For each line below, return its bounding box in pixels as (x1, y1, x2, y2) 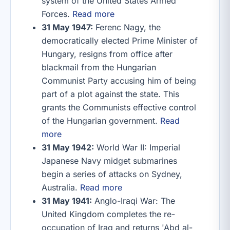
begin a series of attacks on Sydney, (42, 169, 182, 179)
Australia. (42, 182, 80, 193)
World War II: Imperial (94, 142, 180, 152)
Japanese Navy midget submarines (42, 156, 177, 166)
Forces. (42, 9, 72, 19)
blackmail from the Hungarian (42, 62, 156, 72)
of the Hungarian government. (42, 116, 160, 126)
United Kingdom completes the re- (42, 209, 175, 219)
